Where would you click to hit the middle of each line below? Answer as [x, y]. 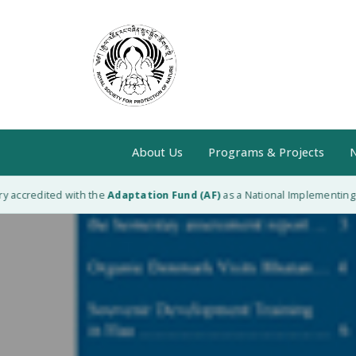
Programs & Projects [266, 152]
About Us [157, 152]
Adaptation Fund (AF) [149, 195]
